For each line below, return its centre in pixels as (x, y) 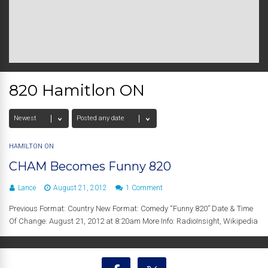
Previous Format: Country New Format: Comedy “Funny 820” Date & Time (131, 208)
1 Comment (144, 188)
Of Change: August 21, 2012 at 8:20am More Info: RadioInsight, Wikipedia (133, 221)
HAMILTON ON (31, 146)
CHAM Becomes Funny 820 (90, 166)
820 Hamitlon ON (77, 90)
